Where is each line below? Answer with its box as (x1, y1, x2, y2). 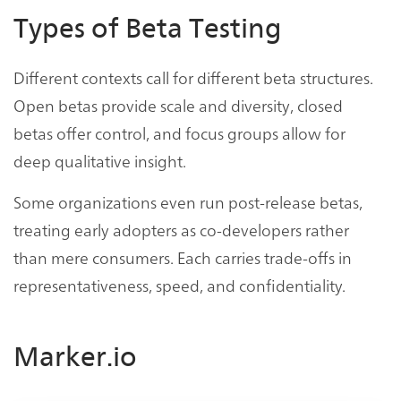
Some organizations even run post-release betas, (13, 191, 363, 214)
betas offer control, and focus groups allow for (13, 122, 346, 145)
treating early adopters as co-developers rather (13, 218, 349, 242)
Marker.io (13, 340, 137, 374)
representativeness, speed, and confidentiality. (13, 274, 346, 297)
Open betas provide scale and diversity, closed (13, 94, 343, 117)
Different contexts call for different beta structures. (13, 66, 373, 90)
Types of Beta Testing (13, 11, 281, 45)
